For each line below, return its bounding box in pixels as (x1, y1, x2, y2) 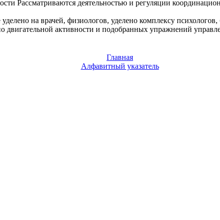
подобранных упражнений (102, 25, 192, 33)
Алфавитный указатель (81, 62, 159, 70)
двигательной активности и (5, 25, 102, 33)
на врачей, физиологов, (29, 16, 111, 25)
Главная (107, 53, 133, 61)
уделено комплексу (111, 16, 175, 25)
